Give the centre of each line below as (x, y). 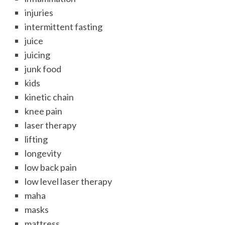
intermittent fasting (64, 26)
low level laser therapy (69, 181)
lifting (36, 139)
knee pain (44, 111)
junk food (43, 69)
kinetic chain (49, 97)
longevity (43, 153)
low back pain (51, 167)
